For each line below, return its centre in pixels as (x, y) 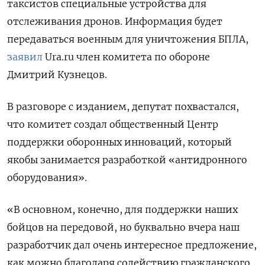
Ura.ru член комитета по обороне (126, 56)
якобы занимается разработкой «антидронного (127, 159)
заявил (25, 56)
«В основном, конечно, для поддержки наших (122, 209)
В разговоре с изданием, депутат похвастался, (123, 106)
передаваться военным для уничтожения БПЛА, (128, 39)
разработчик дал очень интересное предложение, (132, 245)
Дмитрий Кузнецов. (57, 74)
